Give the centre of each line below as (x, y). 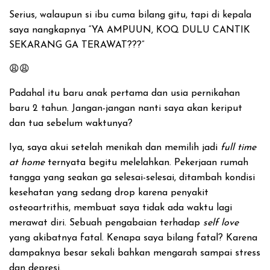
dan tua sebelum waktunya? (71, 124)
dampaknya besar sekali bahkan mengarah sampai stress (135, 253)
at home (27, 163)
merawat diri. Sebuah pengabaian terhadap (106, 223)
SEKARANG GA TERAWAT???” (77, 45)
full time (238, 148)
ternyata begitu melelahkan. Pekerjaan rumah (146, 163)
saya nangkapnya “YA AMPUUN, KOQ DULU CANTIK (130, 30)
